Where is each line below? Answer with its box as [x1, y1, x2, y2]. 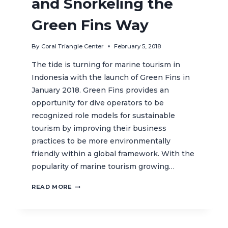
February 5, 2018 [113, 43, 161, 50]
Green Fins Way [32, 16, 149, 34]
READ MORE [32, 183, 72, 191]
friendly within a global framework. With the [32, 149, 195, 159]
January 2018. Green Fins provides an [32, 85, 169, 95]
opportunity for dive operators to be [32, 98, 164, 108]
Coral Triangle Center [41, 43, 104, 50]
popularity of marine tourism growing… [32, 162, 175, 172]
